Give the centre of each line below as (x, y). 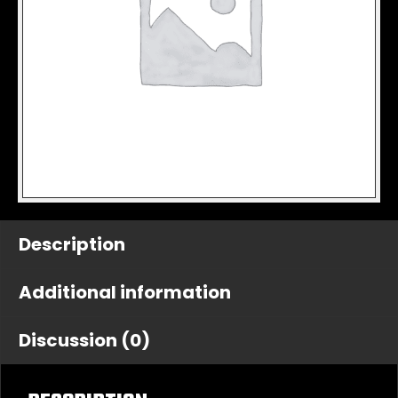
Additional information (125, 293)
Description (72, 245)
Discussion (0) (84, 341)
